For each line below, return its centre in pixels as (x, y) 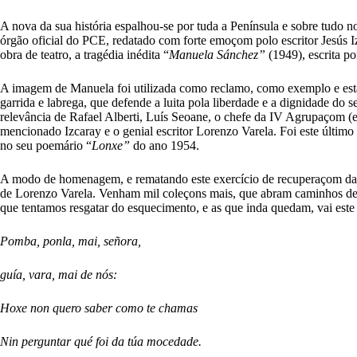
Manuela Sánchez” (219, 54)
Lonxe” (112, 145)
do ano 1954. (166, 145)
